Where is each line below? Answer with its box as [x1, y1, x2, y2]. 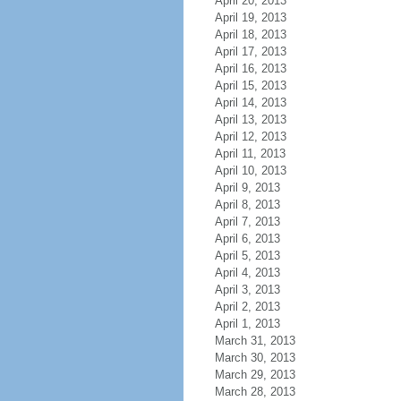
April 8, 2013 [214, 198, 280, 211]
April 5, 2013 [214, 249, 280, 262]
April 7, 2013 [214, 215, 280, 228]
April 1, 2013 [214, 317, 280, 330]
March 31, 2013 [214, 334, 295, 347]
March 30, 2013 [214, 351, 295, 364]
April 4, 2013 [214, 266, 280, 279]
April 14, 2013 [214, 96, 286, 109]
